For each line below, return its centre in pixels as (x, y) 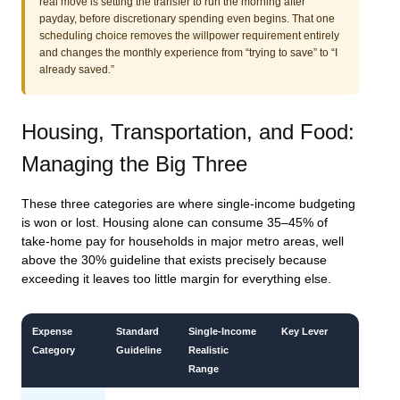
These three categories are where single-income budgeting (188, 204)
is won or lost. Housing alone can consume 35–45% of (175, 223)
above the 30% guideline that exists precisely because (174, 261)
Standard (137, 332)
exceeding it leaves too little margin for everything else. (176, 279)
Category (54, 350)
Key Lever (304, 332)
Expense (52, 332)
